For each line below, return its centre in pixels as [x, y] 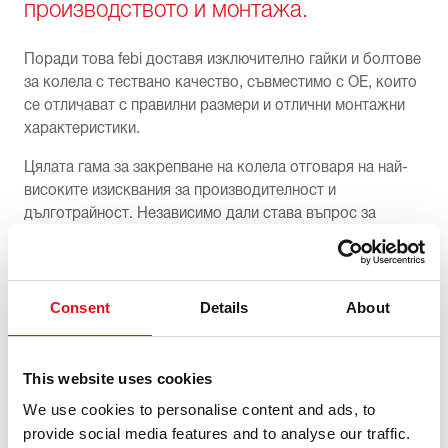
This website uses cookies [118, 378]
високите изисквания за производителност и [180, 189]
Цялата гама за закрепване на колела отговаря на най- [216, 166]
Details [224, 307]
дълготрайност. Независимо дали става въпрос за [200, 212]
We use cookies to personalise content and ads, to [199, 409]
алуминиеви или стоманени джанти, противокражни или [219, 235]
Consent [80, 307]
